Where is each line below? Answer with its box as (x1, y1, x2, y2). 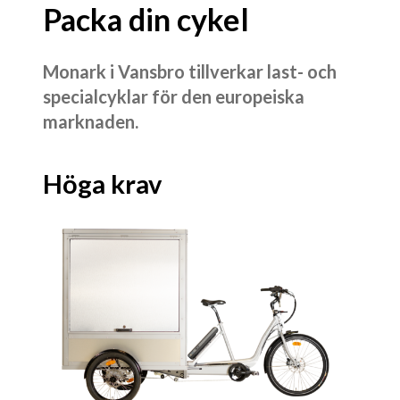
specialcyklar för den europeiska (43, 85, 304, 107)
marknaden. (43, 110, 138, 132)
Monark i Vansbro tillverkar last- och (43, 60, 337, 82)
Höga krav (43, 167, 162, 199)
